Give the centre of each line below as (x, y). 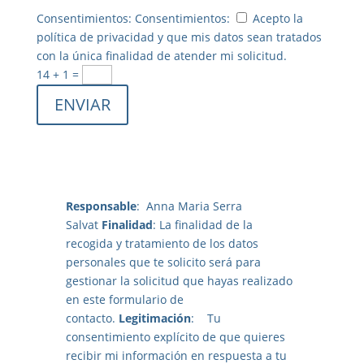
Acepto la (277, 18)
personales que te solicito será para (163, 262)
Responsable (101, 206)
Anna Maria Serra (194, 206)
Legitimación (154, 318)
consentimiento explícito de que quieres (175, 336)
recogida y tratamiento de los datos (162, 243)
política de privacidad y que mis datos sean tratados (179, 37)
